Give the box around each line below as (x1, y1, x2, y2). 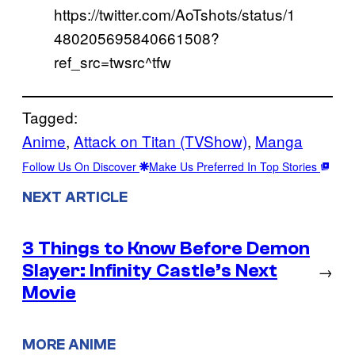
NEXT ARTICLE (22, 189, 128, 207)
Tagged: (22, 105, 78, 128)
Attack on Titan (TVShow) (74, 129, 247, 151)
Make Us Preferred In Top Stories (149, 158, 320, 174)
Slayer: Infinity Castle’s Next (22, 260, 277, 282)
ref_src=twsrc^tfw (54, 50, 171, 72)
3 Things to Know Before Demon (22, 238, 310, 260)
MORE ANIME (22, 335, 116, 353)
